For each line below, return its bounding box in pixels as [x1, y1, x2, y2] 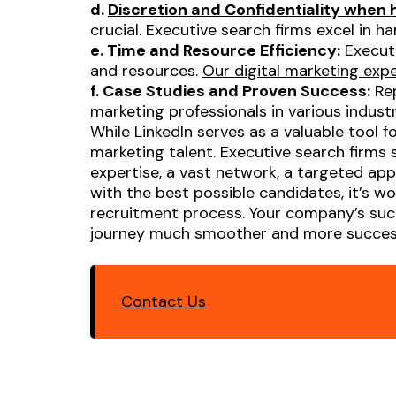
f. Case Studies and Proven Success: [90, 80, 370, 102]
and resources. [90, 59, 202, 81]
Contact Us [121, 290, 206, 312]
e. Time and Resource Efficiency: [90, 39, 340, 61]
